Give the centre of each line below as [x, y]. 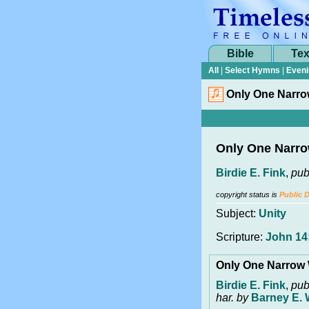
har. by [233, 297]
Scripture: [241, 237]
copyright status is [248, 195]
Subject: [237, 213]
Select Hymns [252, 70]
